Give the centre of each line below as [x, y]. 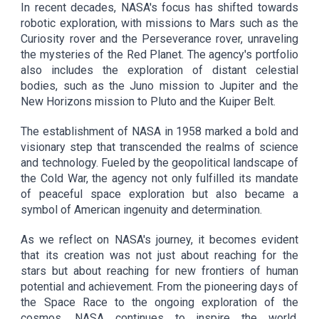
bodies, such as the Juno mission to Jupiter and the [159, 85]
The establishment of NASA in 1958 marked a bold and [159, 131]
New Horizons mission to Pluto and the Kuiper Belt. [148, 101]
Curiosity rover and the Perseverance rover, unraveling [159, 38]
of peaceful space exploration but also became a [159, 194]
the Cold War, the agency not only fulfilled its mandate [159, 178]
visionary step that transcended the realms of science [159, 147]
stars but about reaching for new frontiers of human [159, 271]
